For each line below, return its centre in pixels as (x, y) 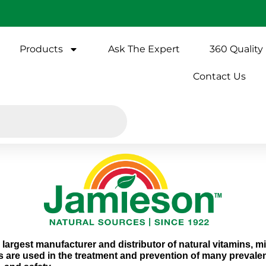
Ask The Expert (144, 49)
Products (42, 49)
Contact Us (220, 76)
